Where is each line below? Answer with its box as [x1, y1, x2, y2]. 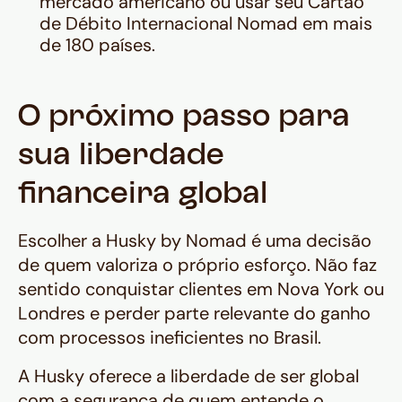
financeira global [18, 181, 267, 210]
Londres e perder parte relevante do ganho [18, 301, 371, 326]
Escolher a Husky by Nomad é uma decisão [18, 229, 371, 253]
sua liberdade [18, 143, 224, 171]
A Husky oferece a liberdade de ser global [18, 364, 359, 389]
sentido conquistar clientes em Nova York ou [18, 277, 384, 301]
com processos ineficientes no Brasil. [18, 326, 321, 350]
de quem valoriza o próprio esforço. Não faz [18, 253, 377, 277]
